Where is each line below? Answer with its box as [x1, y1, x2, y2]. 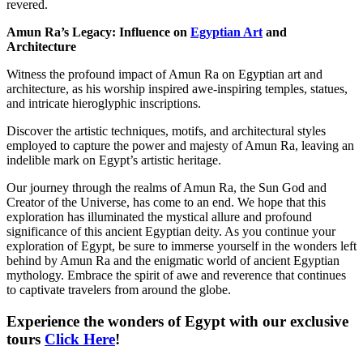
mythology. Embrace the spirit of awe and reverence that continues [6, 268, 346, 283]
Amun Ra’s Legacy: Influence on [6, 25, 190, 40]
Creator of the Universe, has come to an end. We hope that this [6, 195, 326, 210]
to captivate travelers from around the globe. [6, 283, 231, 297]
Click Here [45, 330, 115, 348]
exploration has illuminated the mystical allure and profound [6, 210, 312, 224]
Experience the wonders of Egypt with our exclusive [6, 312, 348, 330]
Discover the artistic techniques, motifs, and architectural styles [6, 124, 326, 139]
